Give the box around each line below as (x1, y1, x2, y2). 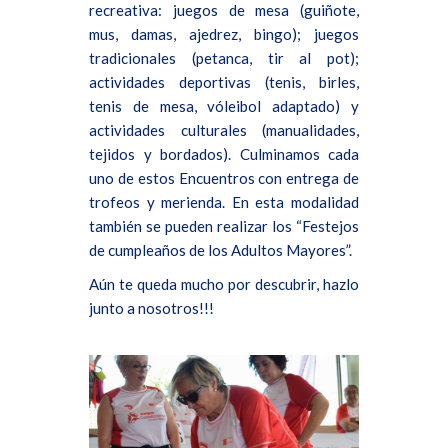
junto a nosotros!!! (89, 298, 214, 317)
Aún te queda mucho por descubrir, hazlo (89, 274, 359, 293)
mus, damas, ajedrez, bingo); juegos (89, 24, 359, 43)
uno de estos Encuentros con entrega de (89, 168, 359, 187)
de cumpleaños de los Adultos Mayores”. (89, 240, 352, 259)
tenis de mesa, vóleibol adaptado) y (89, 96, 359, 115)
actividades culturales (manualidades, (89, 120, 359, 139)
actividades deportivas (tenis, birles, (89, 72, 359, 91)
